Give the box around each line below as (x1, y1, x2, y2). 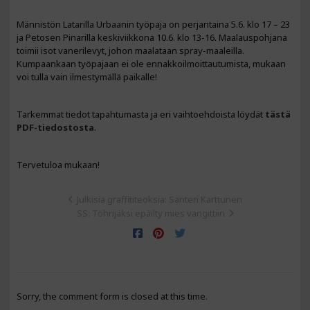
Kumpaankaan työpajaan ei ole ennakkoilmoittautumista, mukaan (17, 57, 286, 70)
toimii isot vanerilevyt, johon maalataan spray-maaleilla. (17, 44, 244, 57)
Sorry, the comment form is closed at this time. (17, 290, 208, 302)
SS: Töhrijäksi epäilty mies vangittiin (76, 207, 225, 219)
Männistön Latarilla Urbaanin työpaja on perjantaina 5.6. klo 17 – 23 (17, 18, 290, 30)
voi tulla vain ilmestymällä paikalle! (17, 71, 157, 83)
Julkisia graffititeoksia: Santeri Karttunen (77, 193, 242, 206)
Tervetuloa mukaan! (17, 158, 100, 171)
